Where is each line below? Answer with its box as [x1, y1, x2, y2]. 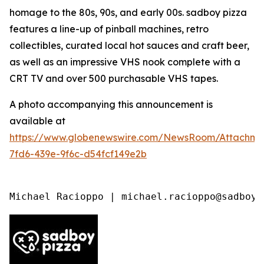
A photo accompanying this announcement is [9, 98, 213, 110]
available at [9, 115, 65, 127]
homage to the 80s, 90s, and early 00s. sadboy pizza [9, 6, 247, 18]
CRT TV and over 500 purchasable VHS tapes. [9, 72, 220, 84]
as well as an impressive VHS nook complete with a [9, 56, 240, 68]
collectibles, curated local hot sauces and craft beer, [9, 39, 249, 51]
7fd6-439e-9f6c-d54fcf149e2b [9, 148, 147, 160]
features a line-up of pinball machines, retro [9, 23, 209, 35]
